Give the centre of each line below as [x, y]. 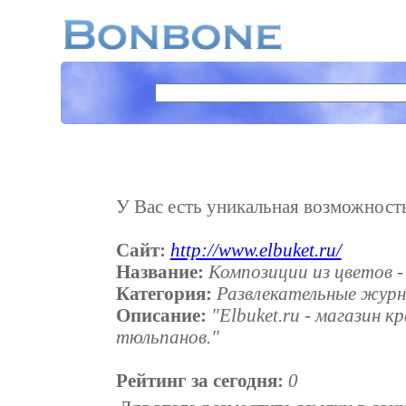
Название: [159, 271]
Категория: [164, 293]
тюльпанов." [167, 336]
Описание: [161, 314]
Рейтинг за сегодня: [199, 380]
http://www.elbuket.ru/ [256, 249]
